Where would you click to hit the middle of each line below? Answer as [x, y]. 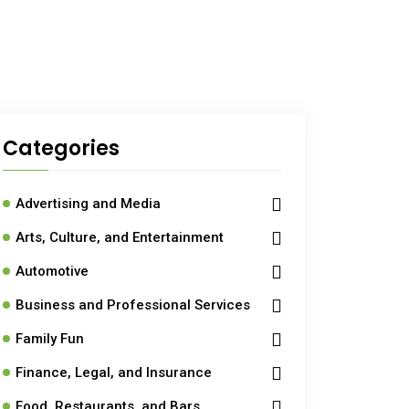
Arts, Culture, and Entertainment [120, 237]
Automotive [52, 271]
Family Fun [50, 339]
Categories [61, 148]
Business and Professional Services [133, 305]
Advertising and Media [88, 204]
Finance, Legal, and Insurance [114, 372]
